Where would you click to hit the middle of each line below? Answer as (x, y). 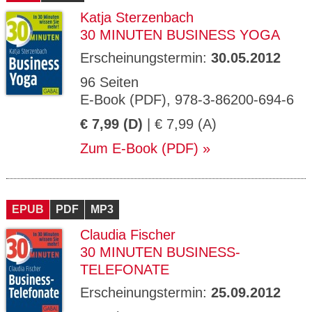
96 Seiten (109, 82)
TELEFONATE (125, 270)
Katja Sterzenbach (137, 17)
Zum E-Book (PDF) (139, 148)
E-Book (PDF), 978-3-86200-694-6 (187, 100)
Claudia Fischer (128, 235)
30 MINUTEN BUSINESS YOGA (180, 35)
